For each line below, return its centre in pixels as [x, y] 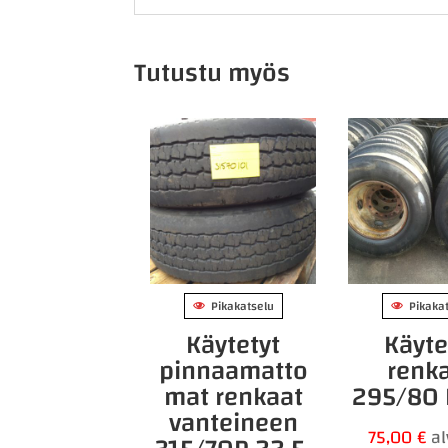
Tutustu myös [212, 72]
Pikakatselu [242, 305]
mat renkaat [233, 396]
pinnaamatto [233, 370]
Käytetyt [233, 344]
